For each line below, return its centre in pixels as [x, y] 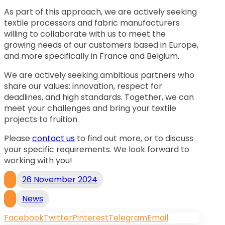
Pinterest [90, 218]
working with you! [38, 161]
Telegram [128, 218]
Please [18, 139]
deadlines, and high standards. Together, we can [99, 97]
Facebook [24, 218]
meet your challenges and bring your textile [90, 108]
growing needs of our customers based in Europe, [101, 45]
